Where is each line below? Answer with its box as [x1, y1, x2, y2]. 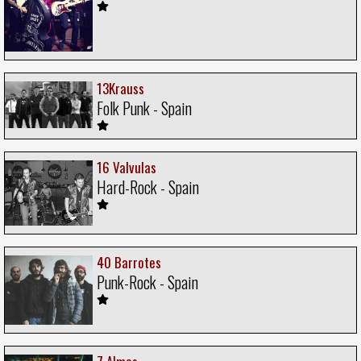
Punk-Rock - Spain [97, 270, 198, 295]
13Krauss [97, 77, 144, 98]
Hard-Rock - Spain [97, 174, 199, 199]
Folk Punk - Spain [97, 95, 192, 120]
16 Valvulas [97, 156, 156, 177]
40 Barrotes [97, 252, 161, 273]
